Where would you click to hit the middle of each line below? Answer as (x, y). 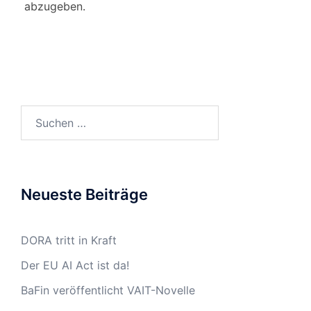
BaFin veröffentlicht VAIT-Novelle (108, 290)
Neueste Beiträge (84, 194)
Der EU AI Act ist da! (75, 265)
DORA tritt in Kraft (69, 240)
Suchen (39, 114)
